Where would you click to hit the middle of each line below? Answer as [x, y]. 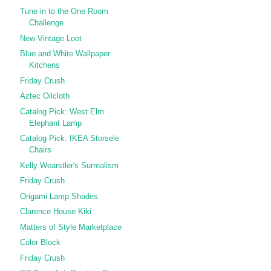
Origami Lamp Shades [59, 196]
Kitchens [45, 65]
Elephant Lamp [56, 123]
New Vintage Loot [51, 38]
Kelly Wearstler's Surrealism [70, 165]
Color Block [41, 243]
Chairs [41, 150]
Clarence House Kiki [56, 212]
